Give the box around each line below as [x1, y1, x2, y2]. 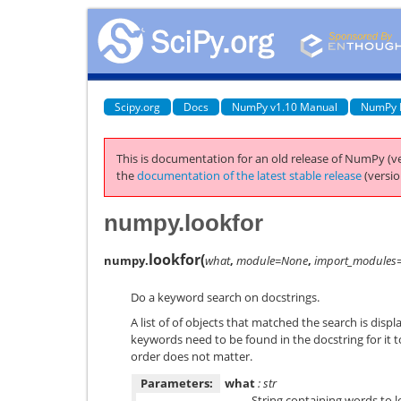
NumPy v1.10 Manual [232, 98, 337, 115]
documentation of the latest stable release [137, 167, 362, 183]
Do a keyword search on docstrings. [131, 288, 320, 305]
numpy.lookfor [104, 209, 263, 236]
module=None [236, 252, 308, 269]
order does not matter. [131, 348, 252, 364]
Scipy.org [115, 98, 160, 115]
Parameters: [141, 374, 213, 391]
